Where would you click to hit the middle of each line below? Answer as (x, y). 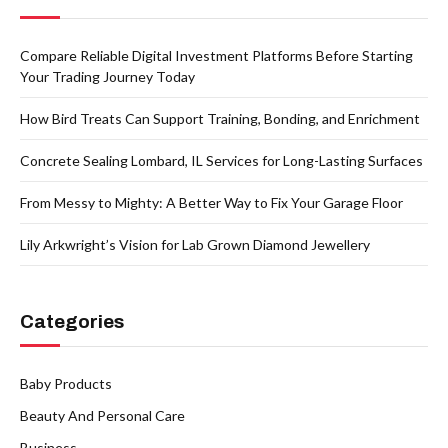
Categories (72, 321)
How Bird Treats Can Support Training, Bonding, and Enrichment (220, 118)
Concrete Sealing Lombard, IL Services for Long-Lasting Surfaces (221, 160)
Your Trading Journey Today (107, 76)
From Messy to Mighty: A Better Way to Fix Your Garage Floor (211, 202)
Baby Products (66, 383)
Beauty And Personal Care (102, 415)
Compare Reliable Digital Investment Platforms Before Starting (216, 55)
